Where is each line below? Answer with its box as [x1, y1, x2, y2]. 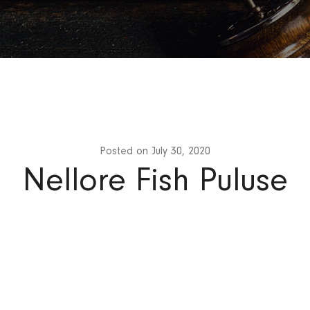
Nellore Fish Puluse [22, 161, 288, 199]
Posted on [100, 145, 152, 157]
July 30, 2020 [152, 145, 210, 157]
